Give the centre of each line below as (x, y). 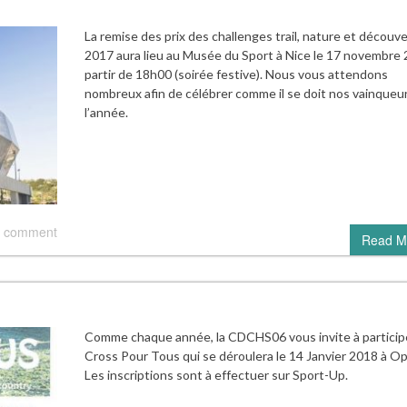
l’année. (106, 112)
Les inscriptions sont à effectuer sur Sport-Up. (216, 375)
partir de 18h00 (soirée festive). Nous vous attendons (236, 74)
